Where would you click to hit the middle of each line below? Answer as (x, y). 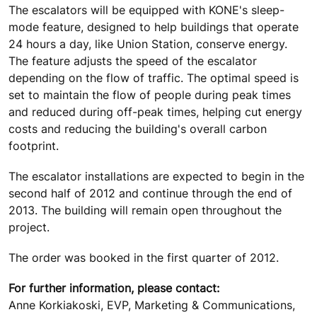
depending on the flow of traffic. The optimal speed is (154, 77)
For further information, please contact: (114, 288)
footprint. (34, 145)
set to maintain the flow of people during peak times (150, 94)
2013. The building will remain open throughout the (145, 211)
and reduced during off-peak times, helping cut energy (155, 111)
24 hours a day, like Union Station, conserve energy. (148, 44)
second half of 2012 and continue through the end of (150, 194)
